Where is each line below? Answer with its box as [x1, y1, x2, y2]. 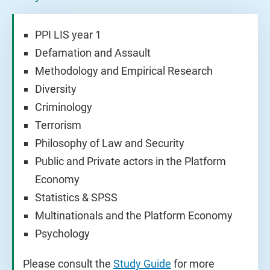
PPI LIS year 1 [35, 28, 101, 41]
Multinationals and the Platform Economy [35, 209, 233, 222]
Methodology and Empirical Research [35, 64, 213, 77]
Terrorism [35, 119, 81, 131]
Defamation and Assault [35, 46, 151, 59]
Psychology [35, 227, 90, 240]
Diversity [35, 83, 77, 95]
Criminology [35, 101, 92, 113]
